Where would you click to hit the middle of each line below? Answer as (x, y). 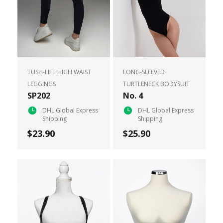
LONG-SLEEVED (144, 72)
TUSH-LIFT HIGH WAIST (59, 72)
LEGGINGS (41, 84)
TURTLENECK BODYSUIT (156, 84)
